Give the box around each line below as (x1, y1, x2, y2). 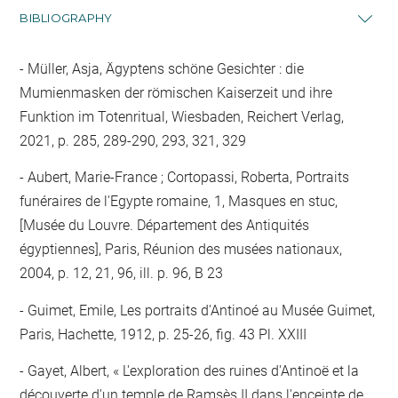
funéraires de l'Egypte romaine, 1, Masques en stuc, (20, 193, 338, 210)
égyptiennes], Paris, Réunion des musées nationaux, (20, 241, 343, 258)
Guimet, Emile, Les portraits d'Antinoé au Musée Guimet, (24, 301, 376, 319)
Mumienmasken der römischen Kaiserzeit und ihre (20, 84, 333, 101)
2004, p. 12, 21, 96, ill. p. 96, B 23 (20, 265, 224, 282)
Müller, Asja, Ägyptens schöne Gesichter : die (24, 60, 305, 77)
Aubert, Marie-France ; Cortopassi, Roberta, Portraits (24, 169, 350, 186)
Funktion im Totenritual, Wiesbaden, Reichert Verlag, (20, 107, 345, 125)
